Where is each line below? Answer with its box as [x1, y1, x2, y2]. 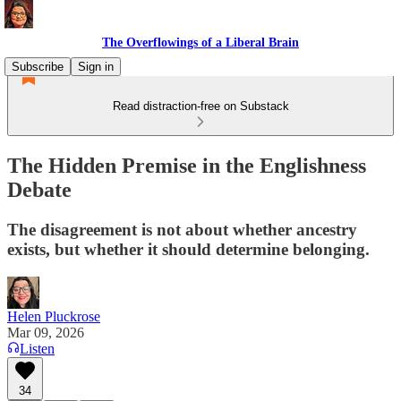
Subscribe [12, 60, 64, 73]
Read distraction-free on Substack [112, 99, 289, 113]
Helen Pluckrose [7, 308, 100, 324]
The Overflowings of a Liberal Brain [102, 36, 299, 49]
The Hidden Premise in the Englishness [7, 153, 366, 177]
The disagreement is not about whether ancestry [7, 219, 357, 239]
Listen [20, 340, 55, 356]
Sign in [78, 60, 114, 73]
